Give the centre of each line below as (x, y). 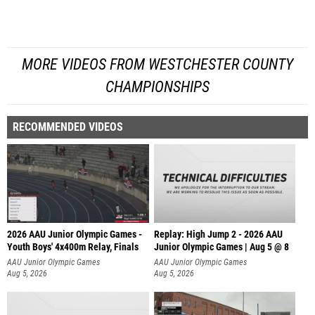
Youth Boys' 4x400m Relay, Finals (73, 247)
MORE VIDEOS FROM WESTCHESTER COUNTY (157, 64)
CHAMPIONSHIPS (157, 86)
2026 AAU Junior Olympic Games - (75, 234)
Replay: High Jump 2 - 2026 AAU (218, 234)
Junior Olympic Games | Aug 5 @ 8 (221, 247)
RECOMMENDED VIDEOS (68, 127)
